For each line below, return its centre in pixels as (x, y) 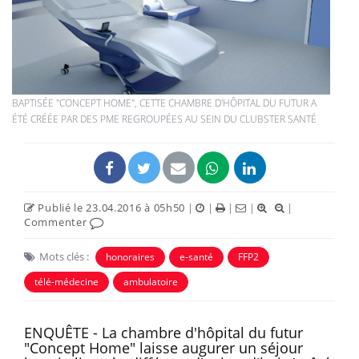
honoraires (130, 256)
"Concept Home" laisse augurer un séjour (163, 347)
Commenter (57, 222)
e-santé (196, 256)
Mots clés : (64, 256)
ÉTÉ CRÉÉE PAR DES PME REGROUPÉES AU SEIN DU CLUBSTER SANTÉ (164, 119)
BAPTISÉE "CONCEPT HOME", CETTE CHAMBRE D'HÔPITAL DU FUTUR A (164, 103)
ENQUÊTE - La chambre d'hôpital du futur (163, 332)
